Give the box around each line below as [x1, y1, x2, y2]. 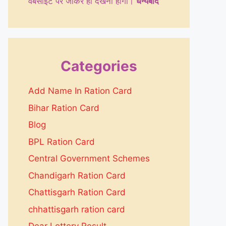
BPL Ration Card [28, 136, 95, 147]
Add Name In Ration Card [28, 86, 132, 96]
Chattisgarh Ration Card [28, 187, 126, 197]
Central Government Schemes [28, 153, 150, 163]
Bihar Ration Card [28, 102, 99, 113]
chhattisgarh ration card [28, 204, 125, 214]
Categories [61, 58, 137, 75]
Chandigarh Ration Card [28, 170, 126, 181]
